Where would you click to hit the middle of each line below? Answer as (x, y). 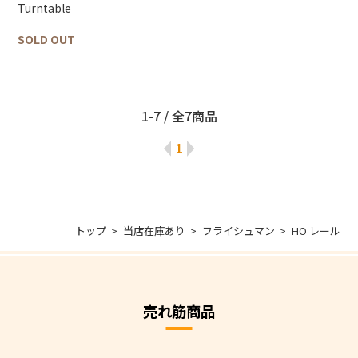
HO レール (316, 231)
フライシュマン (238, 231)
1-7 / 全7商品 (179, 115)
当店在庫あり (154, 231)
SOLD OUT (46, 40)
